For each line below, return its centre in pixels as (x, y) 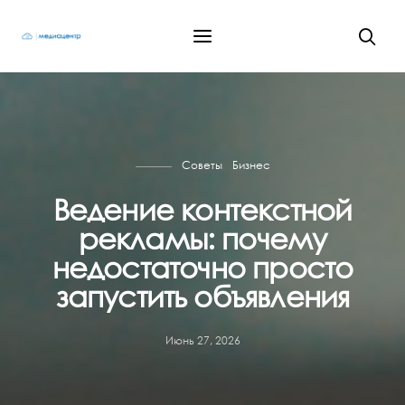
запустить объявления (202, 296)
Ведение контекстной (202, 209)
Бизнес (251, 165)
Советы (202, 165)
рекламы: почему (202, 238)
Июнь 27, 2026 (202, 340)
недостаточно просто (202, 267)
